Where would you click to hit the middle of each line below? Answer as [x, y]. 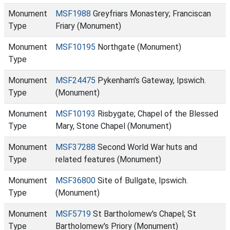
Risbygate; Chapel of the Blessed [157, 114]
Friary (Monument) [88, 26]
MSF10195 [75, 47]
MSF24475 [75, 80]
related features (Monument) [108, 159]
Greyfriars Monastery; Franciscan [151, 14]
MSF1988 [73, 14]
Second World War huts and [146, 147]
